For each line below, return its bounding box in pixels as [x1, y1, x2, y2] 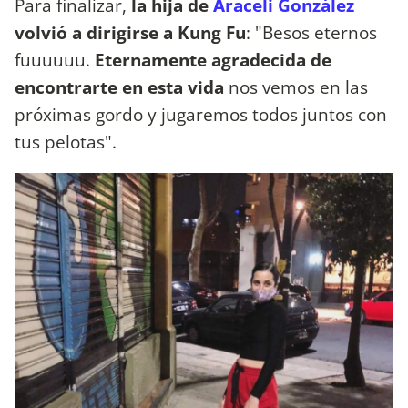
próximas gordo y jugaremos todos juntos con [15, 102, 387, 127]
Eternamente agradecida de [95, 47, 331, 73]
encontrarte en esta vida [15, 75, 224, 100]
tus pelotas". [15, 129, 117, 155]
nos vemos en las [224, 75, 368, 100]
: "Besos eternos [246, 20, 377, 46]
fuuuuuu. [15, 47, 95, 73]
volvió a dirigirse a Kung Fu [15, 20, 246, 46]
